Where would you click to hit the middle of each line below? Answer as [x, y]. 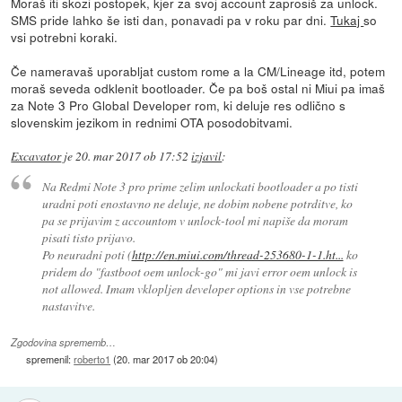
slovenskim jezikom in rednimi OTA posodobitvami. [152, 122]
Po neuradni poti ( [87, 254]
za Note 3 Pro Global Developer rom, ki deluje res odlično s [179, 105]
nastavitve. [68, 305]
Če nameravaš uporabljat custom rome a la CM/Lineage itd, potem [198, 71]
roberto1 [92, 359]
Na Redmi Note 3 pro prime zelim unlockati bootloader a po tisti [200, 186]
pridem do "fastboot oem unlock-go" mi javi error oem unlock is [199, 271]
